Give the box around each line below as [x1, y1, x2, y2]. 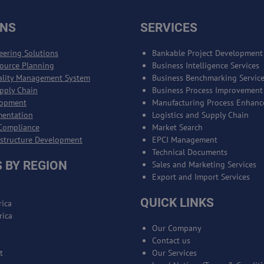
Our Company [151, 222, 202, 233]
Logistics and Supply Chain [151, 109, 249, 120]
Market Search [151, 121, 203, 133]
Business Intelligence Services [151, 60, 259, 71]
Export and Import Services [151, 171, 250, 182]
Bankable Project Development [151, 47, 263, 58]
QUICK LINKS [140, 195, 214, 210]
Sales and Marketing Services [151, 159, 256, 170]
